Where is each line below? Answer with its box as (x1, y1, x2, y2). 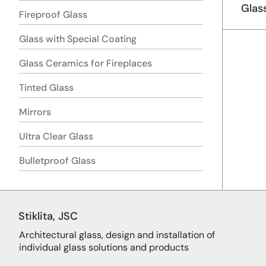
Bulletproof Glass (19, 154, 96, 167)
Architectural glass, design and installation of (19, 228, 215, 241)
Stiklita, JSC (18, 208, 78, 223)
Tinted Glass (19, 81, 74, 94)
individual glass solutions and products (19, 240, 189, 254)
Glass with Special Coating (19, 32, 137, 45)
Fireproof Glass (19, 8, 87, 21)
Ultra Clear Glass (19, 129, 93, 142)
